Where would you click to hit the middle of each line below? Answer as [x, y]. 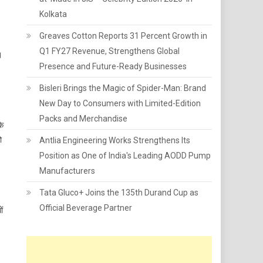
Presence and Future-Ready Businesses [113, 66]
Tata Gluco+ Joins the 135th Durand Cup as [119, 193]
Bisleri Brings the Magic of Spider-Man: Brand [123, 88]
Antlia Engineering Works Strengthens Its [115, 140]
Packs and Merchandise [84, 119]
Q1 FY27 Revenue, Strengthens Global [110, 51]
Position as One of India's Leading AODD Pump [125, 156]
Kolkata [53, 14]
